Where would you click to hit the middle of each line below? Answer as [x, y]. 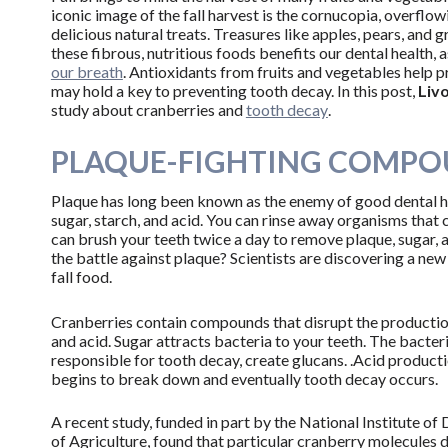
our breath [86, 72]
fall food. [81, 276]
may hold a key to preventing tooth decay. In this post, [234, 91]
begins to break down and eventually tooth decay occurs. [244, 379]
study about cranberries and [148, 110]
